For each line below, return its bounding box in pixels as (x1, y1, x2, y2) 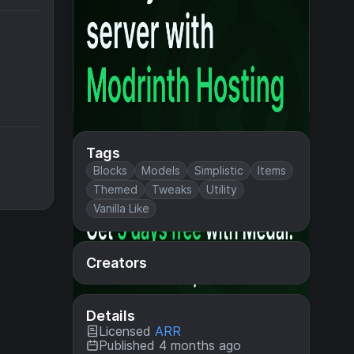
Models (141, 164, 180, 177)
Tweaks (152, 183, 192, 196)
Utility (206, 183, 237, 196)
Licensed (99, 323, 155, 339)
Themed (93, 183, 137, 196)
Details (86, 307, 135, 324)
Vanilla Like (93, 201, 149, 215)
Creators (86, 254, 147, 271)
